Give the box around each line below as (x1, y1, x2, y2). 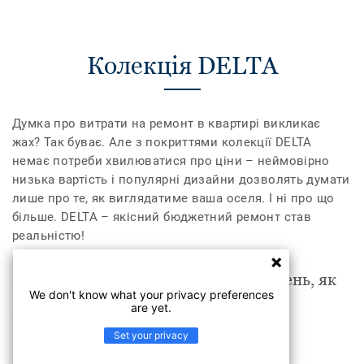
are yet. (131, 301, 171, 314)
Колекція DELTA (86, 51, 278, 80)
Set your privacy (114, 329, 188, 341)
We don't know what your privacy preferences (28, 288, 274, 301)
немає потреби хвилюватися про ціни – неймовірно (12, 154, 330, 169)
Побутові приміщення (28, 309, 161, 324)
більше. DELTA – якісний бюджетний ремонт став (12, 210, 312, 225)
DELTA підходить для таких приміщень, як (12, 271, 336, 289)
